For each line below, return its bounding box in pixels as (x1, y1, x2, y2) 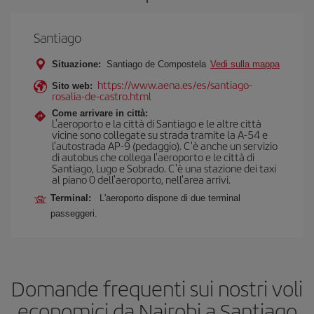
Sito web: (52, 81, 93, 91)
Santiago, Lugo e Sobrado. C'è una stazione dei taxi (52, 161, 276, 175)
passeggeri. (50, 208, 97, 219)
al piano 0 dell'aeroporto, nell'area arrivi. (52, 172, 231, 186)
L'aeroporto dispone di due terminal (100, 193, 240, 203)
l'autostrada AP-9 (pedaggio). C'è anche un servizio (52, 138, 278, 153)
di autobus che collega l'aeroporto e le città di (52, 149, 254, 164)
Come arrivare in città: (52, 108, 148, 118)
